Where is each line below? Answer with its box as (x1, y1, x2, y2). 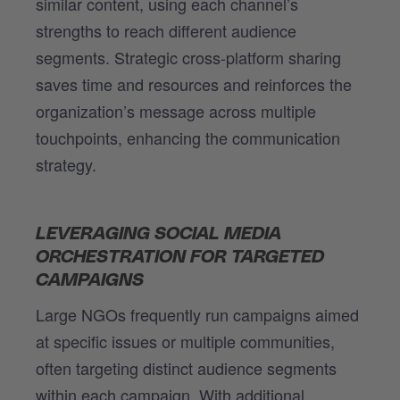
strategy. (36, 152, 96, 176)
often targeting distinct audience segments (36, 355, 337, 379)
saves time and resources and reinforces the (36, 71, 352, 96)
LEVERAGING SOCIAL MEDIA (36, 224, 281, 243)
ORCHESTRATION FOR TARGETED (36, 247, 324, 266)
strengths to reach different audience (36, 18, 296, 42)
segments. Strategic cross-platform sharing (36, 45, 341, 69)
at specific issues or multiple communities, (36, 329, 335, 353)
